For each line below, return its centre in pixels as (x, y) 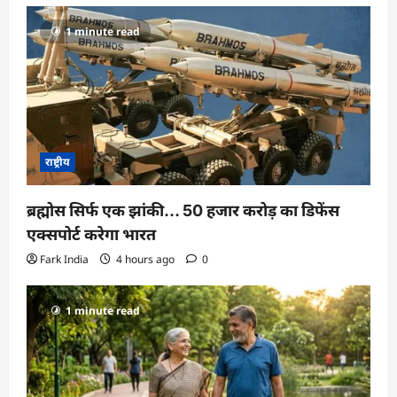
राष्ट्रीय (58, 161)
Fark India (64, 259)
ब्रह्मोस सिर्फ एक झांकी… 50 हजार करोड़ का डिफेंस (183, 210)
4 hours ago (145, 259)
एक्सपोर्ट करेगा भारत (91, 234)
